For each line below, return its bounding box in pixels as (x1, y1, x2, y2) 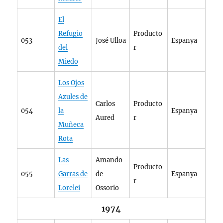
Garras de (58, 170, 88, 178)
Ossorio (96, 184, 119, 192)
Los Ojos (58, 79, 85, 87)
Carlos (96, 100, 115, 108)
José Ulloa (96, 36, 126, 45)
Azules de (58, 93, 88, 101)
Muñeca (58, 120, 84, 129)
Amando (96, 156, 123, 164)
